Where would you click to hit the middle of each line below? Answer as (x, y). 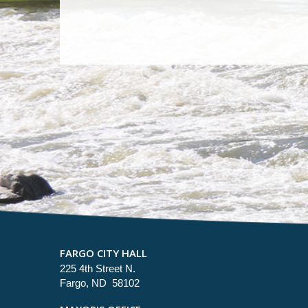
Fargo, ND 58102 (100, 283)
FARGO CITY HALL (103, 253)
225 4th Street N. (98, 268)
